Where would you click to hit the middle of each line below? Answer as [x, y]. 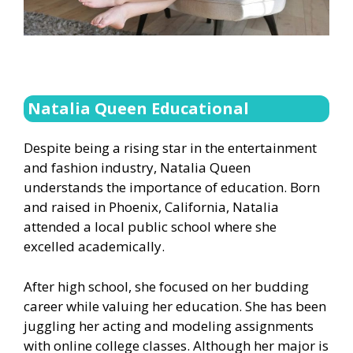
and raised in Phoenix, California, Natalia [151, 207]
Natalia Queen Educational [138, 109]
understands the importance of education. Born [172, 188]
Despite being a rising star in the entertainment [170, 148]
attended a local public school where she [150, 227]
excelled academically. [94, 247]
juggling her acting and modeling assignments [169, 325]
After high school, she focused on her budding [166, 286]
